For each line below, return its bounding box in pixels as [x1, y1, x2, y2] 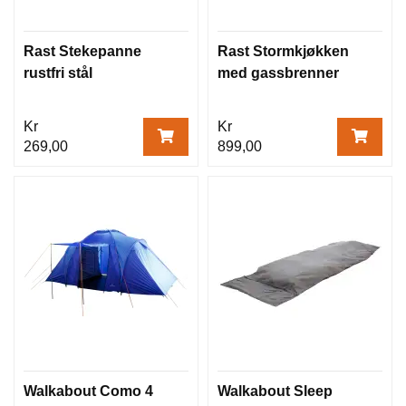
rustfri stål [24, 64, 92, 81]
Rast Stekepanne [24, 43, 141, 59]
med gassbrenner [217, 64, 339, 81]
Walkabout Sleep [217, 382, 333, 399]
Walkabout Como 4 [24, 382, 153, 399]
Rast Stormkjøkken [217, 43, 349, 59]
